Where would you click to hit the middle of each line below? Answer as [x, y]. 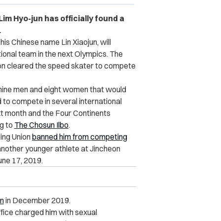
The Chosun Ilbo [41, 125]
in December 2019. [37, 201]
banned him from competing [79, 137]
